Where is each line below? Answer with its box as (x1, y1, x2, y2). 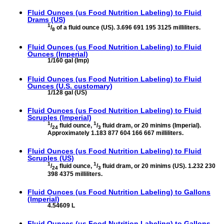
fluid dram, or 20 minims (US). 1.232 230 (101, 162, 215, 170)
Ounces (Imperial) (27, 50, 88, 58)
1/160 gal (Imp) (47, 57, 89, 64)
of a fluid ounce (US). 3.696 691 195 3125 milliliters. (55, 23, 200, 31)
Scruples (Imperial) (27, 113, 91, 121)
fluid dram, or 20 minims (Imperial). (101, 121, 201, 129)
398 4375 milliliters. (47, 170, 102, 177)
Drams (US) (27, 15, 65, 23)
